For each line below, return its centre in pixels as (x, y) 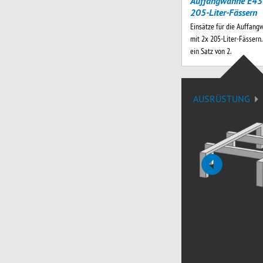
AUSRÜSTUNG (221, 99)
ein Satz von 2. (210, 51)
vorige (225, 178)
